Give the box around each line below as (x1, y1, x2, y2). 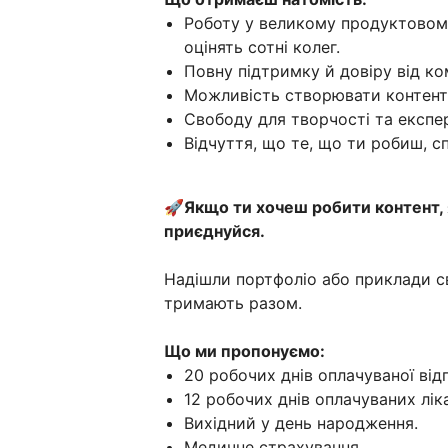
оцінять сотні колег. (184, 37, 340, 58)
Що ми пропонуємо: (164, 341, 325, 362)
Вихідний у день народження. (184, 413, 418, 434)
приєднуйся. (164, 221, 265, 242)
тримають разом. (164, 293, 302, 314)
